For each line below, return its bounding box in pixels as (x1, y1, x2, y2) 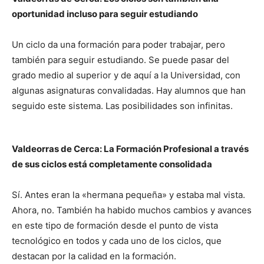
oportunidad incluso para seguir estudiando (12, 8, 198, 19)
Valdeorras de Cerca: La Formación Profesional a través (12, 143, 249, 154)
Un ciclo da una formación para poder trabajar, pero (12, 39, 225, 50)
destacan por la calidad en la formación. (12, 250, 176, 262)
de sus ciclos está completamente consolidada (12, 159, 212, 170)
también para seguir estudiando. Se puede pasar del (12, 54, 229, 65)
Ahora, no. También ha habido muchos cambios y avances (12, 204, 252, 216)
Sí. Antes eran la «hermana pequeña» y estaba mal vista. (12, 189, 245, 200)
